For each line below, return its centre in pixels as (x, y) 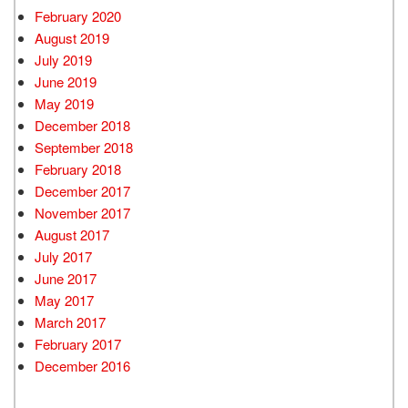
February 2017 (78, 344)
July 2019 (63, 60)
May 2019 (64, 104)
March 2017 (70, 322)
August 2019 (72, 38)
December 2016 (82, 366)
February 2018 (78, 169)
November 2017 (82, 213)
